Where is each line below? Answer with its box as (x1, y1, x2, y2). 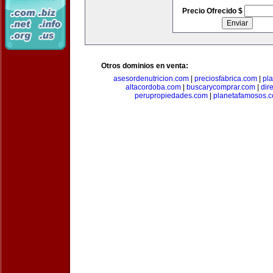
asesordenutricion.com (113, 74, 189, 83)
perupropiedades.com (135, 91, 208, 100)
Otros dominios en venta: (101, 62, 188, 70)
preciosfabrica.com (194, 74, 257, 83)
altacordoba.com (126, 83, 181, 91)
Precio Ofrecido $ (182, 7, 244, 15)
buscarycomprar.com (186, 83, 255, 91)
